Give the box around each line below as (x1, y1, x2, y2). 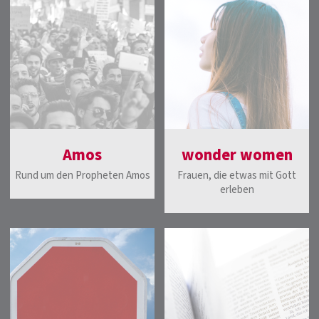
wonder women (181, 143, 293, 167)
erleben (219, 182, 254, 197)
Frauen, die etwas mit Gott (177, 167, 296, 183)
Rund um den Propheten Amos (14, 167, 150, 183)
